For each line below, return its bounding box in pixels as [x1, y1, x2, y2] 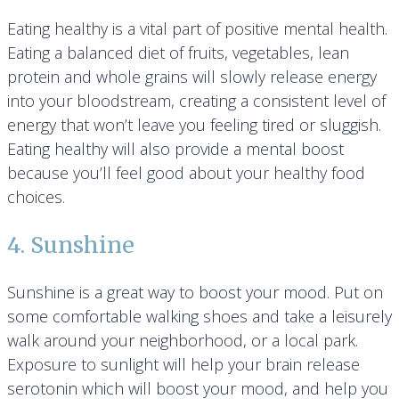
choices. [7, 186, 65, 208]
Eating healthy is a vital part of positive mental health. [7, 18, 387, 40]
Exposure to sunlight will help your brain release [7, 354, 360, 376]
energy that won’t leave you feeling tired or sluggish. [7, 114, 381, 136]
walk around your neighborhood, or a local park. [7, 330, 358, 352]
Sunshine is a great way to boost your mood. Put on [7, 281, 383, 304]
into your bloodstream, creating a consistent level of [7, 90, 386, 112]
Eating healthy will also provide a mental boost [7, 138, 344, 160]
